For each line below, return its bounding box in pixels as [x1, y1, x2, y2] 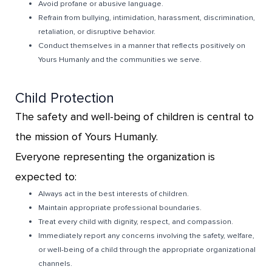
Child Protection [15, 90, 114, 107]
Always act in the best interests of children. [38, 189, 189, 199]
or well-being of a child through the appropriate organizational [38, 245, 256, 255]
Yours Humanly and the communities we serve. [38, 54, 202, 64]
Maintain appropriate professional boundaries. [38, 203, 202, 213]
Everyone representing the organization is [15, 150, 215, 164]
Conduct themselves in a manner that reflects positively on [38, 40, 246, 50]
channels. [38, 259, 73, 269]
